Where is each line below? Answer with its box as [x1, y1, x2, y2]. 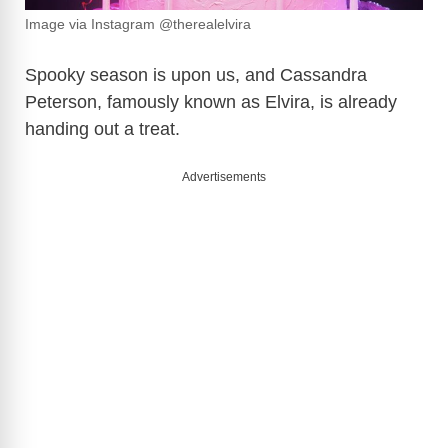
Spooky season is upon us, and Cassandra [25, 65, 367, 86]
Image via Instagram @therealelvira [25, 17, 251, 33]
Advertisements [182, 170, 266, 185]
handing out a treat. [25, 119, 185, 140]
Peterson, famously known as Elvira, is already [25, 92, 397, 113]
